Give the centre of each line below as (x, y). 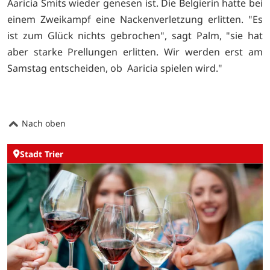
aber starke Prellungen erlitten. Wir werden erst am (135, 52)
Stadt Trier (42, 154)
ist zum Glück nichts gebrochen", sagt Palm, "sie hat (135, 35)
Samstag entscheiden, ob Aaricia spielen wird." (115, 68)
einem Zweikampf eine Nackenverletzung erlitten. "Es (135, 19)
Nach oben (42, 124)
